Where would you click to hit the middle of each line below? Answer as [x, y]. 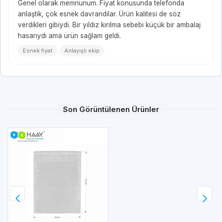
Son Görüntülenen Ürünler [111, 109]
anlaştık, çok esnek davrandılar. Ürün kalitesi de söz [99, 14]
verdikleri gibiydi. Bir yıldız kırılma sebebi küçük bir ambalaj [109, 25]
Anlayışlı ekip [82, 50]
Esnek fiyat [38, 50]
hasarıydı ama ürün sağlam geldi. [69, 35]
